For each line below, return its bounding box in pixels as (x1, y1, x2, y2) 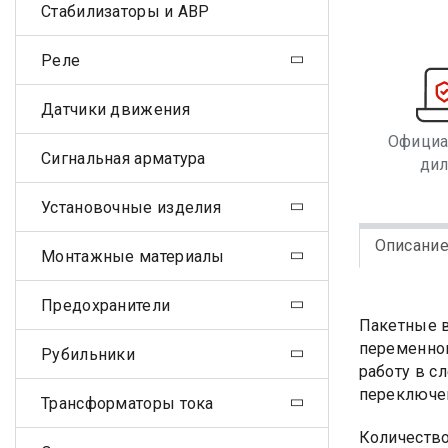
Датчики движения (41, 99, 190, 119)
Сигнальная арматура (41, 148, 206, 168)
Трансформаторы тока (41, 393, 214, 413)
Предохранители (41, 295, 171, 315)
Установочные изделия (41, 197, 221, 217)
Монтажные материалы (41, 246, 225, 266)
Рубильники (41, 344, 135, 364)
